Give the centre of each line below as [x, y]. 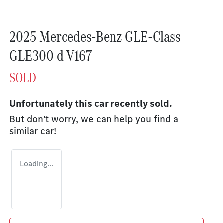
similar [25, 131]
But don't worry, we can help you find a [94, 119]
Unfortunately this [52, 104]
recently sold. [140, 104]
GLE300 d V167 [51, 56]
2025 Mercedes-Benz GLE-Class [95, 37]
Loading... [37, 164]
